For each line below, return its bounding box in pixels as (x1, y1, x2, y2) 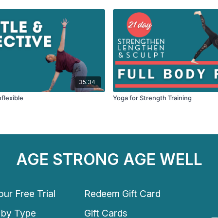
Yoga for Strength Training (113, 94, 192, 102)
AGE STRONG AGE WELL (16, 150, 202, 169)
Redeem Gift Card (84, 187, 161, 200)
